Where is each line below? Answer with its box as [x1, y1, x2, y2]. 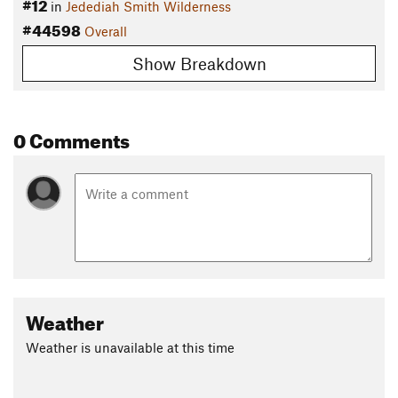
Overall [84, 23, 127, 40]
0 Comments [13, 121, 130, 153]
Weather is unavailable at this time [26, 338, 235, 355]
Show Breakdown [131, 52, 267, 74]
